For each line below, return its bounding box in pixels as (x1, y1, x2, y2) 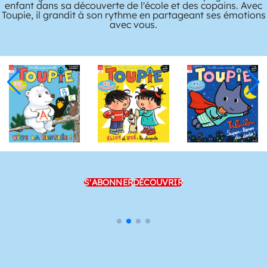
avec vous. (110, 18, 157, 30)
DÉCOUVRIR (133, 177, 183, 188)
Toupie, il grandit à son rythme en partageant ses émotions (1, 9, 266, 21)
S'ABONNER (84, 177, 133, 188)
